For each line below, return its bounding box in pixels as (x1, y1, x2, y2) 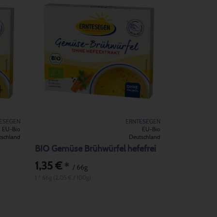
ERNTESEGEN (125, 118, 160, 124)
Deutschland (129, 134, 160, 140)
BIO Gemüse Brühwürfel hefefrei (35, 145, 156, 154)
